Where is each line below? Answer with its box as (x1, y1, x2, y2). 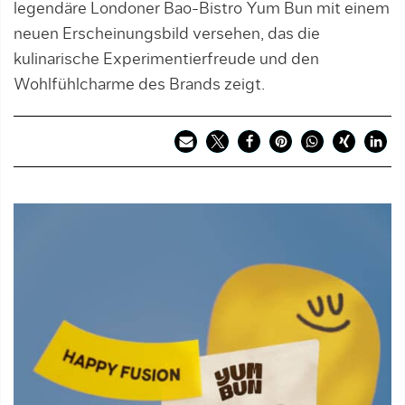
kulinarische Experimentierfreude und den (14, 52, 319, 68)
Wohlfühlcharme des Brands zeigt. (14, 77, 265, 93)
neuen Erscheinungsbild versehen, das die (14, 26, 320, 42)
